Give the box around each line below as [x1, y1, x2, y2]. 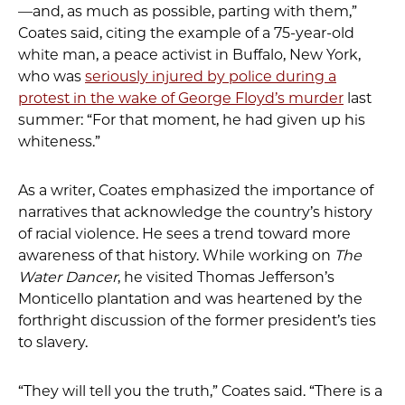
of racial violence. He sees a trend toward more [18, 225, 351, 242]
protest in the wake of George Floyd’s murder [18, 89, 344, 107]
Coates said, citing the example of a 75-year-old [18, 24, 354, 42]
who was [18, 68, 85, 85]
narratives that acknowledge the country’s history [18, 203, 372, 221]
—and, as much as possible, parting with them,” [18, 3, 357, 20]
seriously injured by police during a [85, 68, 336, 85]
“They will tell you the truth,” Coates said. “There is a [18, 382, 382, 400]
